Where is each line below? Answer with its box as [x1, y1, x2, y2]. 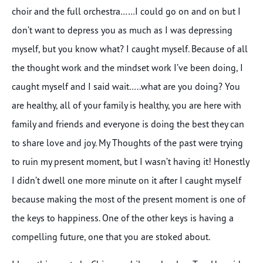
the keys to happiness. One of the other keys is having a [12, 212, 234, 224]
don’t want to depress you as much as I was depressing [12, 24, 232, 36]
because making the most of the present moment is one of [12, 193, 245, 205]
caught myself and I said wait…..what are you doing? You [12, 80, 240, 93]
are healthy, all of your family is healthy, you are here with [12, 99, 241, 112]
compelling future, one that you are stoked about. [12, 231, 210, 243]
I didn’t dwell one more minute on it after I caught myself [12, 174, 241, 187]
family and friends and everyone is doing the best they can [12, 118, 244, 130]
